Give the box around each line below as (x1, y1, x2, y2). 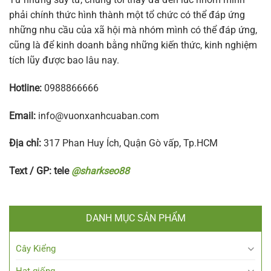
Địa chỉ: (9, 137, 41, 149)
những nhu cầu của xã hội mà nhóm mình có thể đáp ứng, (9, 24, 257, 36)
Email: (9, 109, 36, 122)
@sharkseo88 (71, 165, 129, 177)
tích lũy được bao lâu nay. (9, 54, 119, 66)
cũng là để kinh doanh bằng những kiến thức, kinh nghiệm (9, 39, 257, 51)
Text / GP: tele (9, 165, 71, 177)
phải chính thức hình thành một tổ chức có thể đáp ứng (9, 8, 245, 21)
